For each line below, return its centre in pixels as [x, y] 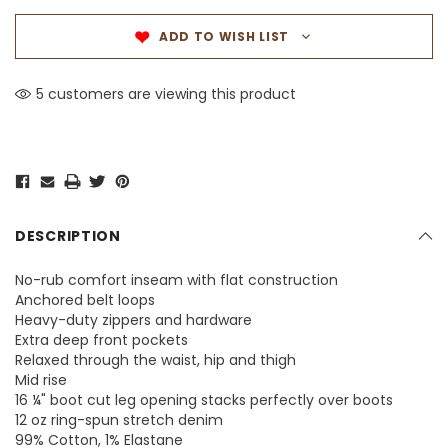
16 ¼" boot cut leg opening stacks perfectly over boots [204, 400]
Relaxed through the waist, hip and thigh [155, 360]
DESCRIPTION [68, 236]
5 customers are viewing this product [166, 94]
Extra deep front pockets [101, 340]
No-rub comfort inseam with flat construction [176, 280]
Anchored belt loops [85, 300]
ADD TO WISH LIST [224, 37]
